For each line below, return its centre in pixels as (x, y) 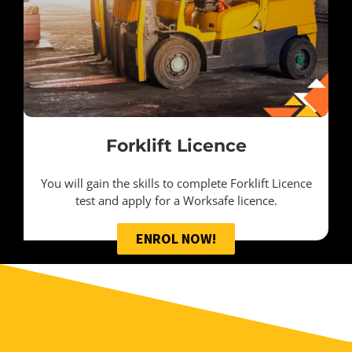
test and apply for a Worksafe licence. (176, 200)
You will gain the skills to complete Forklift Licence (176, 183)
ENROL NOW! (176, 238)
